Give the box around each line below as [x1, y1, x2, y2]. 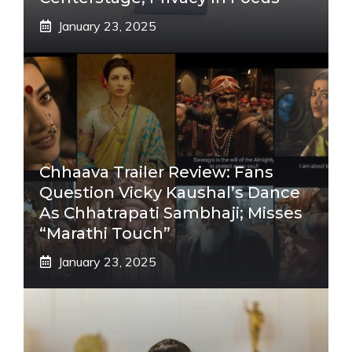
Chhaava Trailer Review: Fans [39, 162, 273, 181]
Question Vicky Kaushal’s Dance [39, 182, 300, 202]
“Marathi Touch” [39, 223, 170, 243]
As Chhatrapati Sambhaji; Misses [39, 203, 302, 222]
